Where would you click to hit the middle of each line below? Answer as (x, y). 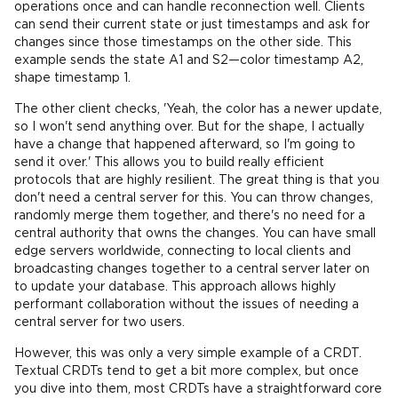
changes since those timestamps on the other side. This (183, 43)
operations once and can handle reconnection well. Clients (190, 7)
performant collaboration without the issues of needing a (187, 305)
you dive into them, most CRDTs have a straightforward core (198, 389)
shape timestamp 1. (72, 78)
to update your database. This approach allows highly (175, 287)
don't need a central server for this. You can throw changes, (194, 198)
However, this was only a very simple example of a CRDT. (188, 354)
